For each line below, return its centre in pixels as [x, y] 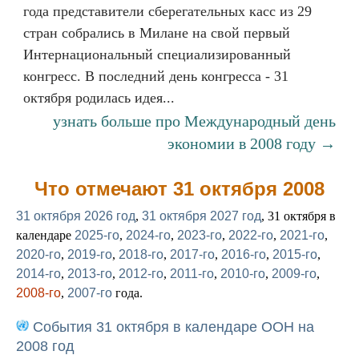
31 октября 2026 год [76, 216]
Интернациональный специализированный [157, 54]
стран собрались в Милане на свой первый [157, 33]
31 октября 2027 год [202, 216]
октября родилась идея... [99, 98]
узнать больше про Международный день [194, 121]
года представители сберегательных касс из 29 [167, 11]
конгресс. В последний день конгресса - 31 [156, 76]
